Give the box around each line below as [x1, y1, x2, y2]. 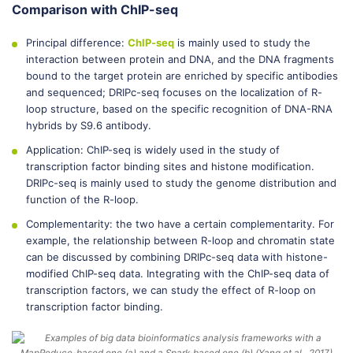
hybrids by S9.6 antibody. [26, 119, 151, 132]
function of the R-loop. [26, 193, 139, 206]
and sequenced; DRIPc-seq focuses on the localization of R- [26, 86, 322, 98]
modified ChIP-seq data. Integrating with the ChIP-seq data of [26, 267, 329, 280]
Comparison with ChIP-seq [12, 2, 178, 17]
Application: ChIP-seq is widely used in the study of [26, 143, 280, 156]
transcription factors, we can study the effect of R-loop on [26, 284, 316, 296]
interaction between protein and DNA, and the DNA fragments [26, 53, 334, 65]
